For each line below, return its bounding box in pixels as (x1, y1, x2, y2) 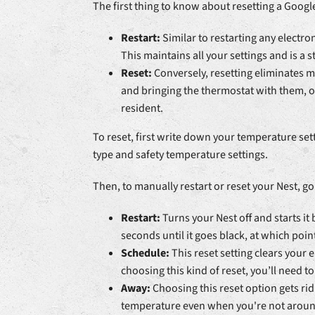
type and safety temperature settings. (92, 147, 268, 163)
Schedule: (120, 245, 169, 262)
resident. (120, 101, 163, 117)
